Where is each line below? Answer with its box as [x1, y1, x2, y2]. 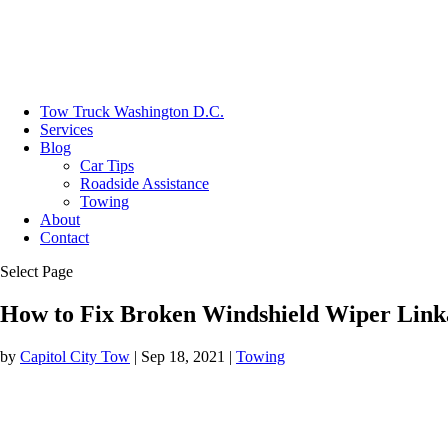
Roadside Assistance [80, 175, 209, 192]
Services [40, 121, 93, 138]
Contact [40, 229, 89, 246]
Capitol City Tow [20, 347, 130, 365]
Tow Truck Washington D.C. [40, 103, 224, 120]
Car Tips [80, 157, 134, 174]
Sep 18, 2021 [141, 347, 225, 365]
